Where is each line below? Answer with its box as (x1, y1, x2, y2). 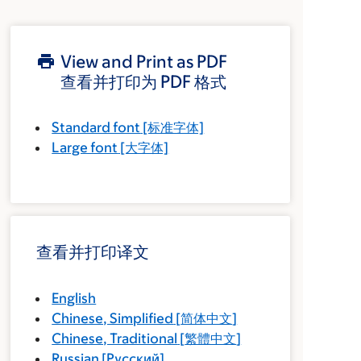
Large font (52, 139, 118, 156)
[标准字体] (140, 119, 205, 135)
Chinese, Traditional (52, 330, 178, 346)
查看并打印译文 (36, 242, 150, 262)
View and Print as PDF (60, 52, 228, 72)
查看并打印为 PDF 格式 (60, 72, 227, 92)
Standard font (52, 119, 141, 135)
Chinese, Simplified (52, 310, 174, 326)
